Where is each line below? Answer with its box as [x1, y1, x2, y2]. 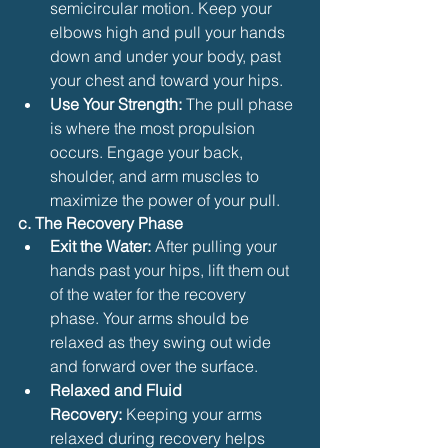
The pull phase [182, 93, 297, 114]
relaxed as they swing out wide [50, 331, 275, 352]
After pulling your [151, 235, 281, 256]
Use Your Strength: [50, 93, 182, 114]
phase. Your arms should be [50, 307, 253, 328]
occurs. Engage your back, [50, 141, 247, 162]
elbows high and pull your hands [50, 21, 289, 42]
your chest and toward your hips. [50, 69, 283, 90]
